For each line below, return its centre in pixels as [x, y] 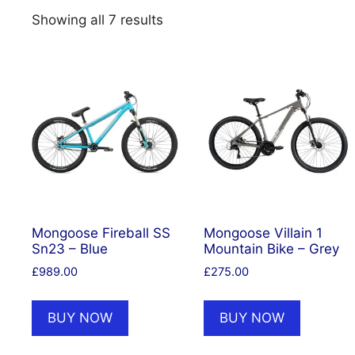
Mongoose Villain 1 [263, 233]
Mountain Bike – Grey [272, 249]
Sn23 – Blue [70, 249]
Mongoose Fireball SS [101, 233]
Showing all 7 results [97, 20]
